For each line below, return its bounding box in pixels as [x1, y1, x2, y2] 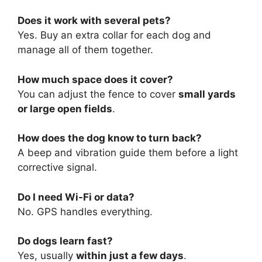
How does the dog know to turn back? [18, 132, 202, 144]
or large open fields [18, 102, 112, 115]
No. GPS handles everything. [18, 205, 153, 218]
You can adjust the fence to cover [18, 88, 178, 100]
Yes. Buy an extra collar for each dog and [18, 29, 211, 42]
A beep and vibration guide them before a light [18, 147, 238, 159]
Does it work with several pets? [18, 15, 171, 27]
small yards [178, 88, 236, 100]
